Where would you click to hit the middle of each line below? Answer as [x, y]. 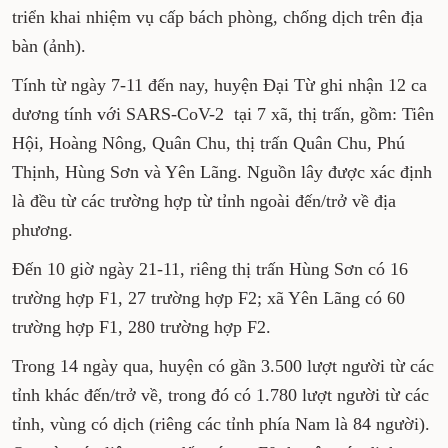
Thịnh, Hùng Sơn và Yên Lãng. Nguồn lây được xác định [222, 172]
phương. [42, 230]
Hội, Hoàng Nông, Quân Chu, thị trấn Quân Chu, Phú [208, 143]
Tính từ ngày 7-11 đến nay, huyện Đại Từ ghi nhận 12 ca [219, 85]
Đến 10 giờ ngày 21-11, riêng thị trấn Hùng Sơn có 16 [210, 269]
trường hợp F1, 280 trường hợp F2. [141, 327]
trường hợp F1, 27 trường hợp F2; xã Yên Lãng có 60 [208, 298]
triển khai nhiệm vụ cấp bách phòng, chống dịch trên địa [217, 17]
